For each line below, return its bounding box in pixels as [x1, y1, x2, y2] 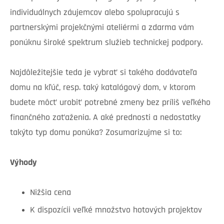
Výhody [10, 157, 36, 167]
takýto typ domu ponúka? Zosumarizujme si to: [10, 127, 181, 137]
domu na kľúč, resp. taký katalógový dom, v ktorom [10, 82, 195, 92]
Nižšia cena [30, 187, 71, 197]
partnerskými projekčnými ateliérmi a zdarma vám [10, 22, 194, 32]
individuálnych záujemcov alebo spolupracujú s [10, 7, 179, 17]
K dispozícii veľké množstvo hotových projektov [30, 205, 202, 215]
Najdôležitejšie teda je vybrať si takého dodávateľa [10, 67, 197, 77]
